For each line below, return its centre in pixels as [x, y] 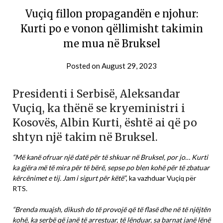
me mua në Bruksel [111, 43]
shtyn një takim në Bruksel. [85, 137]
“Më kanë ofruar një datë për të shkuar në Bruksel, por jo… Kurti [110, 157]
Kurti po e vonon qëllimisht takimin [111, 28]
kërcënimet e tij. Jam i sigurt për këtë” [69, 178]
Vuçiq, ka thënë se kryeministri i [99, 108]
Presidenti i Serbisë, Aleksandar [96, 94]
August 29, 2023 [129, 65]
